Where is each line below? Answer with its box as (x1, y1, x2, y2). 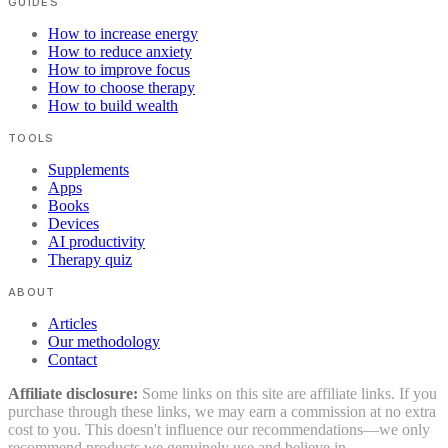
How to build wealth (48, 96, 178, 114)
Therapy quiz (48, 250, 132, 268)
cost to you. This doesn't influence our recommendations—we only (8, 420, 430, 438)
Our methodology (48, 332, 160, 350)
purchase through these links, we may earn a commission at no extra (8, 402, 436, 420)
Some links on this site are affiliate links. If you (138, 384, 437, 402)
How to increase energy (48, 24, 198, 42)
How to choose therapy (48, 78, 195, 96)
